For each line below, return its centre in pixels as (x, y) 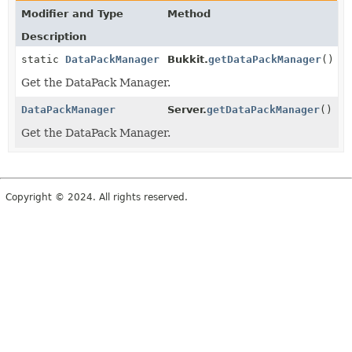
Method (189, 13)
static (43, 59)
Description (54, 36)
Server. (187, 109)
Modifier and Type (72, 13)
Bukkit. (188, 59)
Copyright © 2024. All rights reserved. (97, 197)
